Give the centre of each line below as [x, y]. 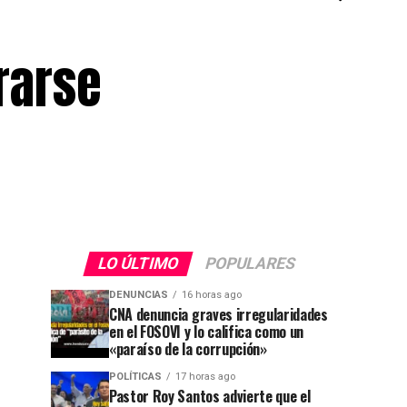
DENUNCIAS [139, 295]
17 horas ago [205, 377]
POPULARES [250, 263]
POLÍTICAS [135, 377]
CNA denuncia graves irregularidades [218, 314]
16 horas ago [212, 295]
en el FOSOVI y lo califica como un [207, 332]
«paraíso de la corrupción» [188, 349]
